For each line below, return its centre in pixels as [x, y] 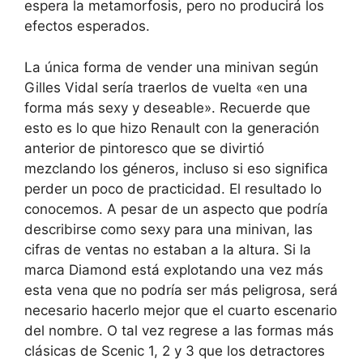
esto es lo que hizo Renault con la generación [172, 128]
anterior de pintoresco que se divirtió [144, 148]
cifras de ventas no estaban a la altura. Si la [168, 249]
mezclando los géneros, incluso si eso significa [176, 168]
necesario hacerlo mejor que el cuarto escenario [181, 310]
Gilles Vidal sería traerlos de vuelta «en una [166, 87]
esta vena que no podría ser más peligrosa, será [181, 290]
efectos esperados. [87, 26]
